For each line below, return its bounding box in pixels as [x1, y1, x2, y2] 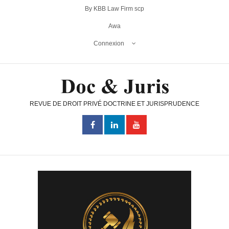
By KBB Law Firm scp [85, 5, 144, 12]
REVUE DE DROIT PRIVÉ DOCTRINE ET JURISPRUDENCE [30, 100, 199, 108]
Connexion [93, 40, 124, 47]
